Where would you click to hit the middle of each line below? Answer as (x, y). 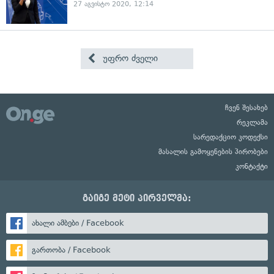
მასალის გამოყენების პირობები (213, 152)
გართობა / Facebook (71, 250)
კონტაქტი (252, 166)
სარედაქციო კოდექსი (231, 137)
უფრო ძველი (129, 58)
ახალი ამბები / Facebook (78, 223)
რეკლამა (252, 122)
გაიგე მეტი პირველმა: (137, 198)
